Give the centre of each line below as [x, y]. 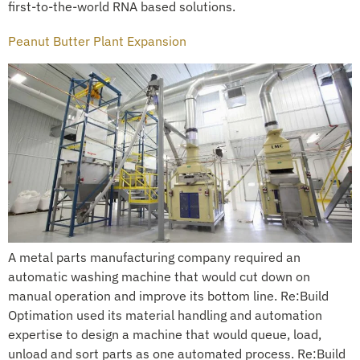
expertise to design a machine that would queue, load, [165, 334]
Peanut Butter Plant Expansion [97, 41]
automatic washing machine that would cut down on [159, 276]
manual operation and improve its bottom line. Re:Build [168, 295]
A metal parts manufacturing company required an [154, 257]
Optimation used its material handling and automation [165, 315]
